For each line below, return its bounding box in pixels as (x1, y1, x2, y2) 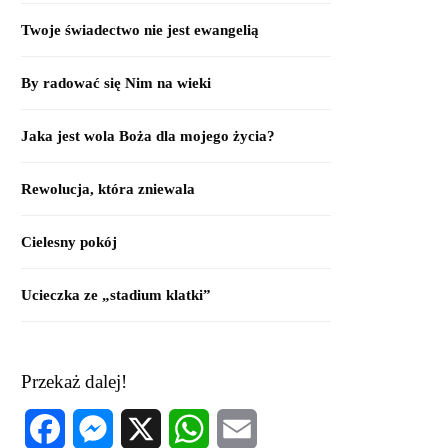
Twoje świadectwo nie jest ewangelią (21, 22, 259, 38)
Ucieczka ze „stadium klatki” (21, 287, 211, 303)
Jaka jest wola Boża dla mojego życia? (21, 128, 275, 144)
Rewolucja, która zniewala (21, 181, 195, 197)
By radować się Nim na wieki (21, 75, 211, 91)
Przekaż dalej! (21, 371, 127, 392)
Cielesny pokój (21, 234, 117, 250)
